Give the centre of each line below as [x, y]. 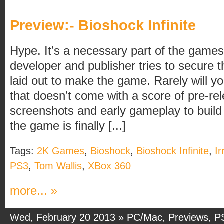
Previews [188, 217]
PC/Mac [145, 217]
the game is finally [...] [68, 126]
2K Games [61, 151]
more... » [34, 191]
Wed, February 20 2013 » [68, 217]
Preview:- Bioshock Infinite [103, 25]
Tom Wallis [58, 166]
